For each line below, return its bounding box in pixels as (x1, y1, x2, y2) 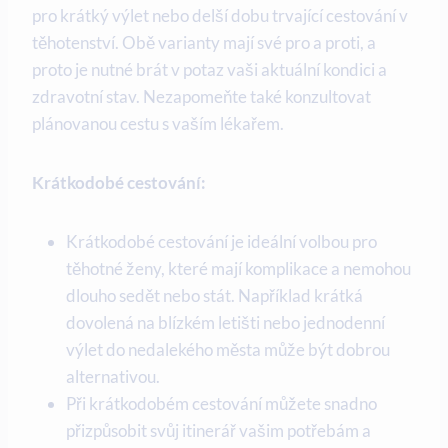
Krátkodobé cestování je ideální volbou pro (66, 231, 377, 253)
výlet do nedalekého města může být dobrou (66, 339, 390, 361)
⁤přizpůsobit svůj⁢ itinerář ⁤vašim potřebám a (66, 420, 371, 442)
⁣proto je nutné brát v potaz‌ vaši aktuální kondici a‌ (32, 59, 387, 81)
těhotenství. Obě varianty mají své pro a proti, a (32, 32, 376, 54)
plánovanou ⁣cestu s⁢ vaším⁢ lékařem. (32, 113, 284, 135)
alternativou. (66, 366, 160, 388)
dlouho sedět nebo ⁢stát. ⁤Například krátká (66, 285, 363, 307)
